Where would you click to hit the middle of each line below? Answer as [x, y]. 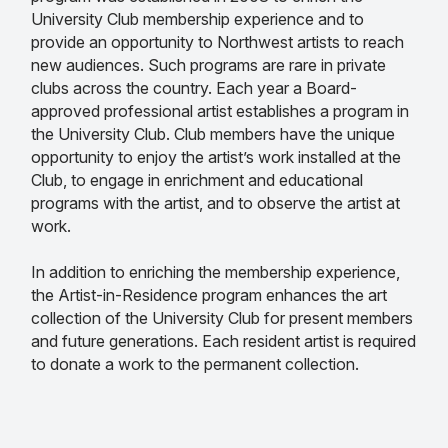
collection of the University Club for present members [222, 318]
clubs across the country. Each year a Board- [194, 88]
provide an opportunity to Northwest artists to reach [217, 42]
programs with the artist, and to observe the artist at [215, 203]
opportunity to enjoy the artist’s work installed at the [216, 157]
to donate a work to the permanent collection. [195, 364]
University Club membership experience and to [197, 19]
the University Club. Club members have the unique [213, 134]
